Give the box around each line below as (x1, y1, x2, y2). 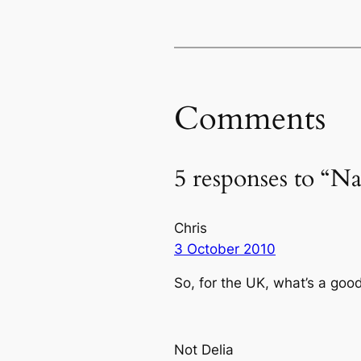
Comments (174, 96, 326, 141)
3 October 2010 (174, 240, 276, 257)
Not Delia (174, 342, 234, 359)
